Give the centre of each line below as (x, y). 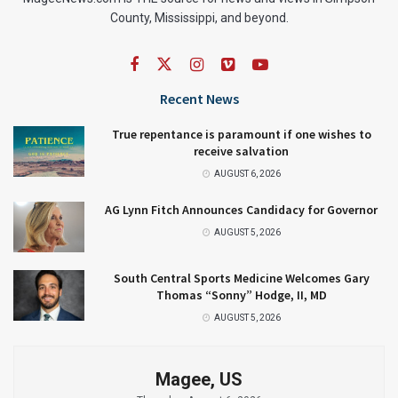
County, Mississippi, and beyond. (199, 17)
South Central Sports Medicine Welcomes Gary (241, 278)
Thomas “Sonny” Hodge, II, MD (241, 295)
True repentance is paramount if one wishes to (241, 134)
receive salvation (241, 151)
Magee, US (199, 379)
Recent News (199, 98)
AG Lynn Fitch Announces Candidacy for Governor (241, 209)
